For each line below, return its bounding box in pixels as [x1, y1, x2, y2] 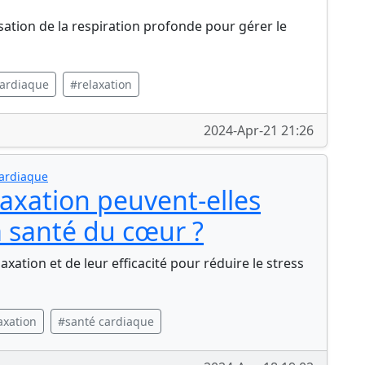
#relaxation [70, 77, 132, 92]
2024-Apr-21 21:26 [204, 121, 314, 139]
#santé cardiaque [58, 314, 154, 329]
